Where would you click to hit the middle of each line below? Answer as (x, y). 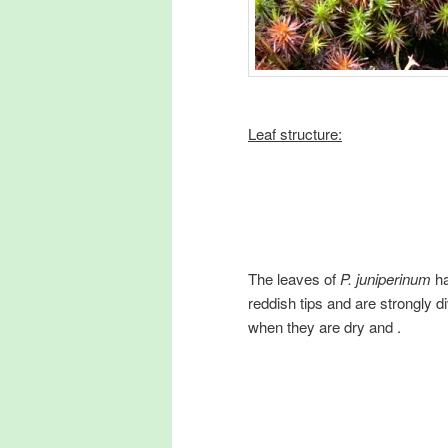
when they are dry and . (324, 326)
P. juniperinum (387, 278)
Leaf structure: (295, 133)
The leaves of (294, 278)
